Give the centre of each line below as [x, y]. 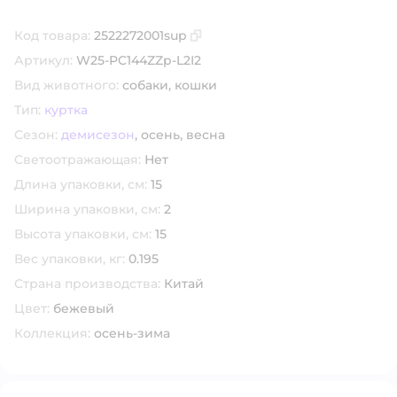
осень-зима [132, 333]
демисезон [98, 135]
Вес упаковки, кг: [70, 259]
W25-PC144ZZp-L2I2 [139, 60]
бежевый [84, 308]
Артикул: [43, 60]
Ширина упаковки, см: [87, 209]
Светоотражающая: [78, 160]
